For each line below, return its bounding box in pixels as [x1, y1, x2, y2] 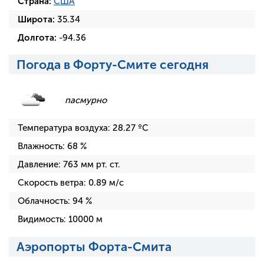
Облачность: [18, 196, 72, 207]
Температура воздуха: [18, 123, 113, 134]
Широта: [18, 14, 55, 25]
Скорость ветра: [18, 177, 88, 189]
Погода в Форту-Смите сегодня [16, 57, 209, 72]
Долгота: [18, 32, 57, 44]
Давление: [18, 159, 63, 170]
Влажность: [18, 141, 67, 152]
